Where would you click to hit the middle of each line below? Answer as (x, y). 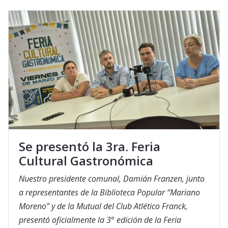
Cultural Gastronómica (86, 161)
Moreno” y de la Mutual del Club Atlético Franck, (103, 206)
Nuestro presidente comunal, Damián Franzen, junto (112, 179)
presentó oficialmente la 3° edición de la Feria (100, 220)
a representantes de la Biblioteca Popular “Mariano (109, 193)
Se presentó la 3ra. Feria (90, 147)
